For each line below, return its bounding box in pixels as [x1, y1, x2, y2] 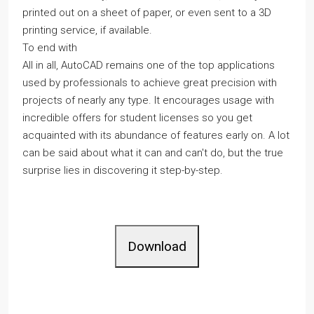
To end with [22, 41, 77, 54]
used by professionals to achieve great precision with [22, 76, 277, 89]
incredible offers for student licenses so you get [22, 111, 252, 124]
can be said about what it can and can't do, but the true [22, 146, 283, 159]
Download [128, 238, 186, 254]
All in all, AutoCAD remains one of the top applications [22, 59, 275, 71]
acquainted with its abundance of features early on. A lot [22, 129, 289, 142]
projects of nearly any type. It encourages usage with [22, 94, 274, 107]
